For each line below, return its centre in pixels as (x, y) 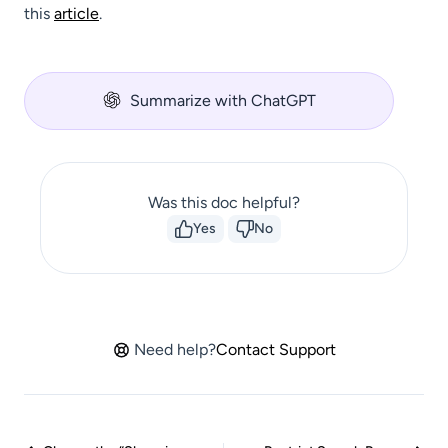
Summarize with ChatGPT (223, 101)
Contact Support (275, 350)
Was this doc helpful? (224, 203)
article (76, 14)
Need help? (174, 350)
